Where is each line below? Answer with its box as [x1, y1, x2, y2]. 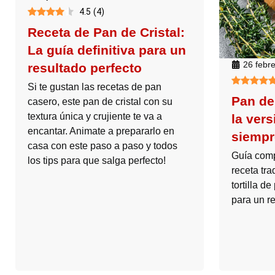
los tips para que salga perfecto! [28, 155, 166, 166]
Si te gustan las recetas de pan [28, 81, 161, 92]
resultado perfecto [28, 60, 142, 75]
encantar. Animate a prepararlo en [28, 125, 174, 136]
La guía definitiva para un [28, 42, 186, 57]
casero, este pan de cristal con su [28, 96, 172, 107]
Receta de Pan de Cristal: [28, 25, 185, 39]
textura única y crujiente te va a [28, 110, 162, 122]
